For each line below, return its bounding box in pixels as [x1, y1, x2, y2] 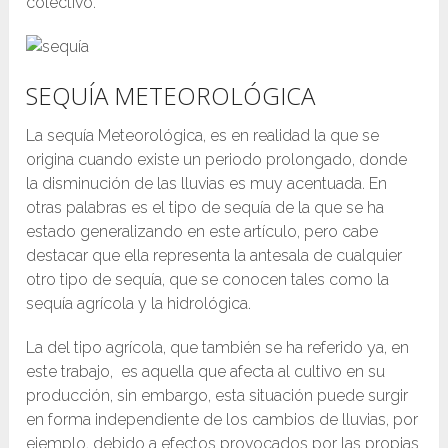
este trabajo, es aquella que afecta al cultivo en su [26, 362, 386, 382]
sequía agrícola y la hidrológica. [26, 294, 252, 314]
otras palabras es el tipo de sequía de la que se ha [26, 198, 385, 218]
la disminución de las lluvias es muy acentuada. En [26, 174, 388, 194]
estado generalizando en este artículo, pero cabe [26, 222, 379, 242]
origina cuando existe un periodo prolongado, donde [26, 150, 408, 170]
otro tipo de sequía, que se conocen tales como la [26, 270, 390, 290]
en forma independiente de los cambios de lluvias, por [26, 410, 419, 430]
